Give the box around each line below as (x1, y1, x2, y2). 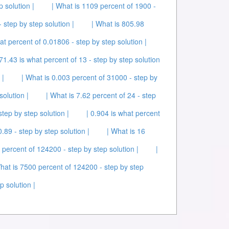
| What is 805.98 (91, 18, 144, 29)
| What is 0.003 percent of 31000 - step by (21, 72, 157, 82)
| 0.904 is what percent (86, 108, 160, 118)
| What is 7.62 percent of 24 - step (46, 90, 156, 100)
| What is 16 (107, 126, 145, 136)
